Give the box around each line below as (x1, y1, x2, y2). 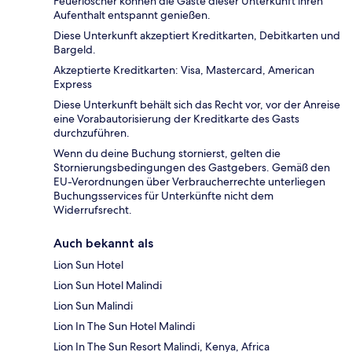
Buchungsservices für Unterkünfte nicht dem (53, 188, 273, 203)
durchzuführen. (53, 125, 130, 140)
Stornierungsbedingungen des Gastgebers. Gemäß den (53, 159, 330, 174)
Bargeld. (53, 42, 96, 57)
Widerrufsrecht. (53, 202, 132, 217)
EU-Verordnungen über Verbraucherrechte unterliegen (53, 174, 325, 189)
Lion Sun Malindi (53, 298, 133, 313)
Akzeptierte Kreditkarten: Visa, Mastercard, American (53, 62, 314, 77)
